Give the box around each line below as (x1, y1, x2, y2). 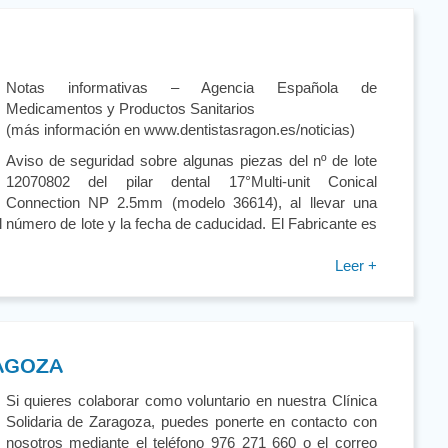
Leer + (335, 257, 377, 274)
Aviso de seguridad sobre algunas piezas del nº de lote (5, 152, 377, 169)
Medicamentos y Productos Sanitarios (5, 100, 255, 117)
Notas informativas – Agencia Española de (5, 79, 377, 96)
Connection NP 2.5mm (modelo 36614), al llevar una (5, 194, 377, 211)
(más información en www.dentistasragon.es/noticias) (5, 121, 355, 138)
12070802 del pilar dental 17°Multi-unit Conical (5, 173, 377, 190)
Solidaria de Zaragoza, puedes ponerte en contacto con (5, 413, 377, 430)
